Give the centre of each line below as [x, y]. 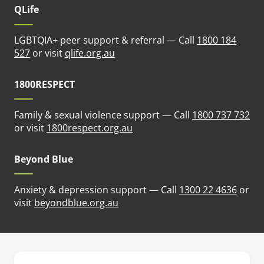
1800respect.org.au [90, 128]
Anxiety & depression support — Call [97, 189]
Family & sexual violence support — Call [103, 115]
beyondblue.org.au [76, 202]
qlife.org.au [90, 53]
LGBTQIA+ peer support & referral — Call [105, 40]
